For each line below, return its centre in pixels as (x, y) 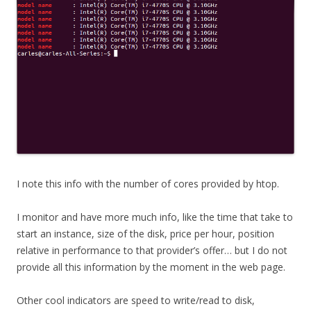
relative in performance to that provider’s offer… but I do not (152, 250)
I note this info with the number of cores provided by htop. (148, 183)
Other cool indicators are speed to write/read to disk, (136, 300)
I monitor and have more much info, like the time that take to (155, 217)
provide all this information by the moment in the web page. (151, 267)
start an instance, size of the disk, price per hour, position (145, 233)
